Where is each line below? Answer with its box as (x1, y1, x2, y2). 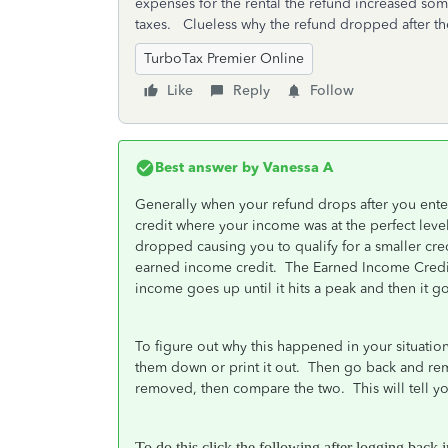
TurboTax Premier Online (144, 50, 304, 67)
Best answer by (155, 159, 259, 176)
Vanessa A (259, 159, 333, 176)
